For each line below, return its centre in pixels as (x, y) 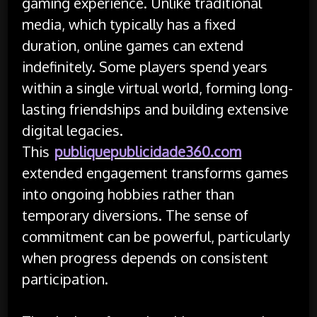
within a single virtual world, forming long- (158, 87)
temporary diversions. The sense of (136, 215)
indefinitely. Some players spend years (145, 66)
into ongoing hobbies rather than (128, 194)
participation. (65, 278)
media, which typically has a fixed (129, 24)
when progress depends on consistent (145, 257)
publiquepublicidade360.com (148, 151)
